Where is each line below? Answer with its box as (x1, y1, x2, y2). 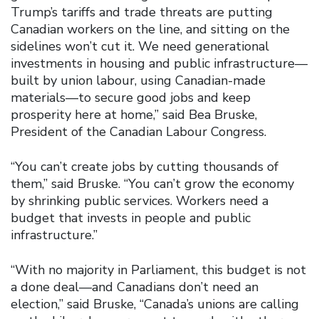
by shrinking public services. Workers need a (11, 192, 268, 209)
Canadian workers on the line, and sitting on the (11, 20, 290, 38)
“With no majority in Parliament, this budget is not (11, 261, 306, 278)
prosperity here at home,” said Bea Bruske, (11, 105, 257, 123)
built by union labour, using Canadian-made (11, 71, 266, 89)
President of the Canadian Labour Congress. (11, 122, 266, 140)
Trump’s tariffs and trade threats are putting (11, 3, 273, 21)
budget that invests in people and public (11, 209, 251, 226)
